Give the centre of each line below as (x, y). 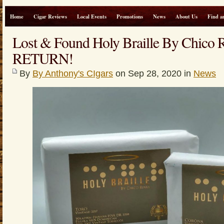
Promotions (130, 16)
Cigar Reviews (50, 16)
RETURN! (43, 58)
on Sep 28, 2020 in (153, 73)
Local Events (92, 16)
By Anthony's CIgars (73, 73)
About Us (186, 16)
